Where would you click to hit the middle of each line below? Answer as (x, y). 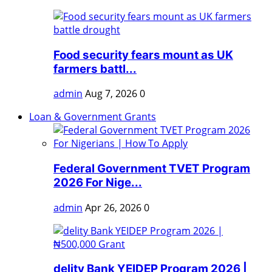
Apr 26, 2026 (113, 207)
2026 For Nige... (98, 183)
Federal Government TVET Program (152, 169)
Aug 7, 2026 (111, 94)
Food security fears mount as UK (143, 55)
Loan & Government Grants (93, 117)
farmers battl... (95, 69)
